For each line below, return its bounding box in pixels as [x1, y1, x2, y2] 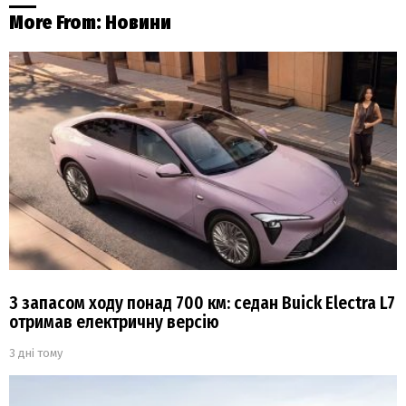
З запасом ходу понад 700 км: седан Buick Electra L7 [9, 293, 395, 314]
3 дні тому [9, 346, 63, 361]
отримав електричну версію [9, 312, 219, 333]
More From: [9, 10, 105, 34]
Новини [105, 10, 171, 34]
